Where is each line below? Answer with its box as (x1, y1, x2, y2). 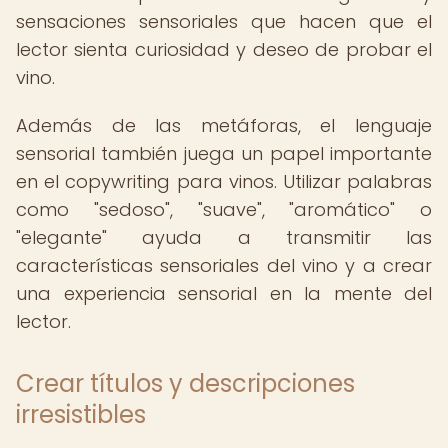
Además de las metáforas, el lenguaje (16, 113, 432, 138)
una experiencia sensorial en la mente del (16, 281, 432, 306)
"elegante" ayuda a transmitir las (16, 225, 432, 250)
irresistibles (16, 398, 146, 431)
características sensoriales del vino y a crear (16, 253, 432, 278)
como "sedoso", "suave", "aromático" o (16, 197, 432, 222)
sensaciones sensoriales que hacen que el (16, 9, 432, 34)
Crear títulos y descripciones (16, 367, 355, 400)
